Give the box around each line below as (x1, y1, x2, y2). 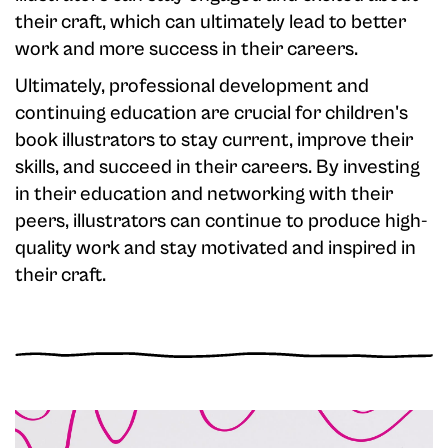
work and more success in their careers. (15, 38, 358, 62)
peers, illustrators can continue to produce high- (15, 210, 428, 234)
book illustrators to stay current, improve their (15, 129, 413, 153)
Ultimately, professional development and (15, 75, 369, 99)
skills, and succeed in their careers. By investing (15, 156, 420, 180)
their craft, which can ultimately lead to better (15, 11, 406, 35)
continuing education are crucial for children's (15, 102, 408, 126)
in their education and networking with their (15, 183, 393, 207)
